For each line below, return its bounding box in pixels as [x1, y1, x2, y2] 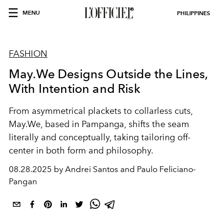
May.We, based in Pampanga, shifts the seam [9, 119, 189, 130]
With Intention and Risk [9, 81, 140, 96]
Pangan [9, 176, 37, 186]
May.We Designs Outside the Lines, [9, 66, 208, 81]
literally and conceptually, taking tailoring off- [9, 132, 191, 143]
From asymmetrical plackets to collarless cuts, [9, 106, 193, 116]
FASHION [9, 48, 47, 59]
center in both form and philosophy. [9, 145, 153, 156]
